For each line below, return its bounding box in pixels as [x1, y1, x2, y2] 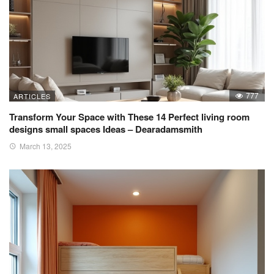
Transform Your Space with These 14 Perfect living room [9, 110, 250, 124]
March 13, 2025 [20, 141, 72, 152]
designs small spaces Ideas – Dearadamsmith [9, 122, 202, 136]
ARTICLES [13, 91, 51, 102]
